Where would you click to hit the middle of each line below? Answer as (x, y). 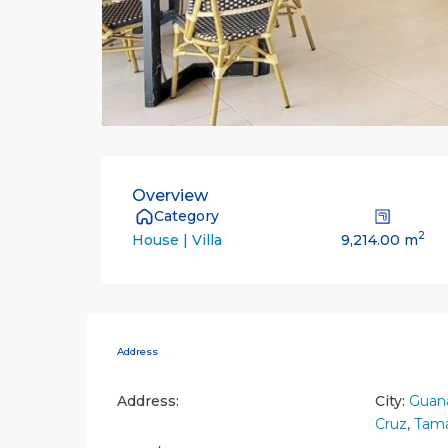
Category (186, 216)
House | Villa (177, 240)
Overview (170, 196)
